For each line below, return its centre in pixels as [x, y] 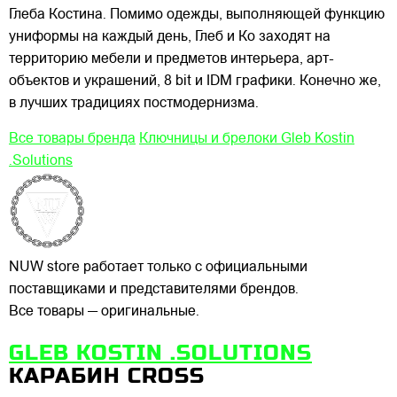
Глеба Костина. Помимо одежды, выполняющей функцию [197, 15]
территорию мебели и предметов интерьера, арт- [171, 59]
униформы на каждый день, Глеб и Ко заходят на [170, 37]
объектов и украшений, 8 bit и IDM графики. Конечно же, [195, 82]
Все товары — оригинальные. [104, 312]
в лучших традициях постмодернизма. [134, 104]
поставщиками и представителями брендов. [154, 290]
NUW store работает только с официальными [158, 268]
